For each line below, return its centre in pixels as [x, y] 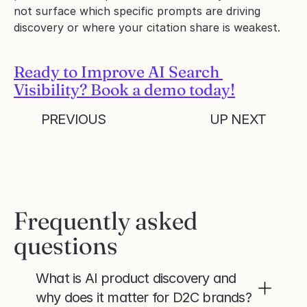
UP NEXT [237, 119]
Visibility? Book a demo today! [124, 90]
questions [66, 245]
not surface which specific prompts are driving [137, 11]
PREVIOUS [74, 119]
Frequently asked [106, 221]
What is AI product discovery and [136, 278]
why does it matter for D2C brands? [144, 297]
